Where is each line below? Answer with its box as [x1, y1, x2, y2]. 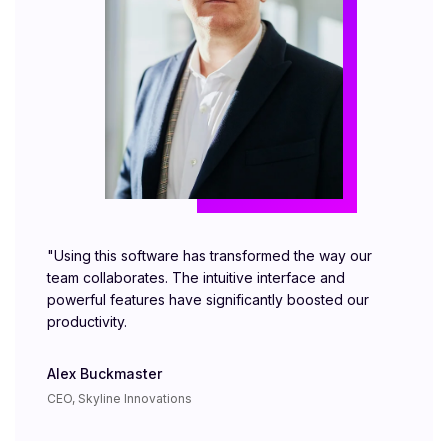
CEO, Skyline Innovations [47, 391, 192, 407]
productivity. [47, 313, 127, 331]
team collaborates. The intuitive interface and [47, 269, 345, 287]
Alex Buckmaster [47, 365, 162, 383]
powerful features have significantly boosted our [47, 291, 369, 309]
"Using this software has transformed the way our [47, 247, 372, 265]
